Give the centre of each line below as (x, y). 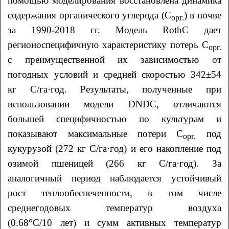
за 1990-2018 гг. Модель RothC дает (114, 30)
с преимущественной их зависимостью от (114, 59)
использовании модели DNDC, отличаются (114, 104)
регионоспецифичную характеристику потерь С (108, 44)
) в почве (202, 15)
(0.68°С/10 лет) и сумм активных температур (114, 222)
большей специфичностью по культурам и (114, 119)
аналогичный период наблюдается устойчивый (114, 178)
